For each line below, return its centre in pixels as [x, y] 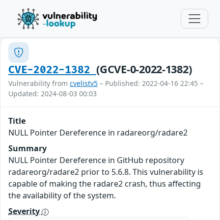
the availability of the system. [62, 195]
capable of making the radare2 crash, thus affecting [105, 184]
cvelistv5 [84, 83]
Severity [25, 211]
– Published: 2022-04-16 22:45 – [151, 83]
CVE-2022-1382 [53, 70]
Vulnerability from [39, 83]
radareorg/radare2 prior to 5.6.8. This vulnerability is [106, 172]
